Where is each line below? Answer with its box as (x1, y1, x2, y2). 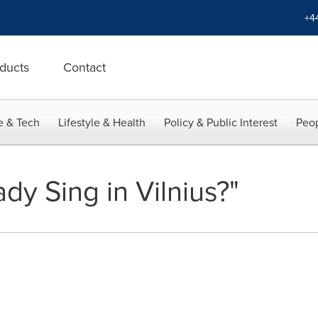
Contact (63, 58, 106, 76)
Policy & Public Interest (164, 114, 278, 130)
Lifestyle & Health (58, 114, 146, 130)
